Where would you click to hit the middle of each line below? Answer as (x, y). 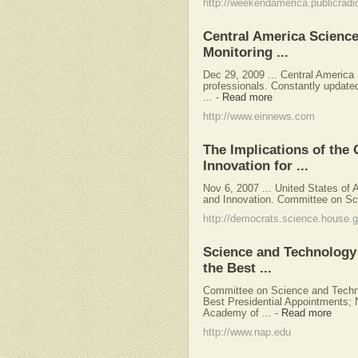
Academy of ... (237, 313)
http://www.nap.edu (247, 333)
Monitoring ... (246, 52)
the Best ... (237, 268)
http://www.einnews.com (259, 117)
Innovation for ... (256, 166)
